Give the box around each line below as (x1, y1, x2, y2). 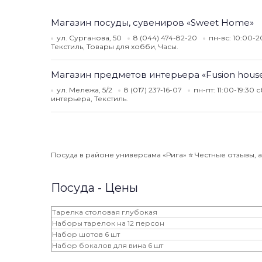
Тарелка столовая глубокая (52, 208, 157, 216)
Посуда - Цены (51, 181, 138, 195)
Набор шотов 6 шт (52, 230, 120, 239)
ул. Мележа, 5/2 (57, 85, 112, 94)
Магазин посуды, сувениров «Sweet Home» (51, 17, 254, 28)
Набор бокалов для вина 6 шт (52, 241, 163, 250)
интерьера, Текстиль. (51, 94, 128, 103)
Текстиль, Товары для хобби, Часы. (51, 42, 178, 51)
